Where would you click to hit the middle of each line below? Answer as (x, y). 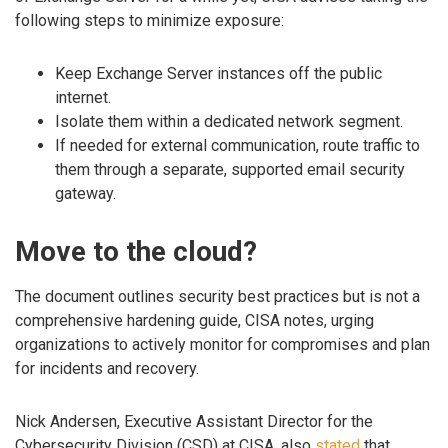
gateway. (85, 194)
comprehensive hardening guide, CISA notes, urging (194, 321)
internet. (83, 98)
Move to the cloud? (136, 251)
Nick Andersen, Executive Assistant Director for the (194, 421)
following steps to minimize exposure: (149, 21)
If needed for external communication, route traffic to (237, 146)
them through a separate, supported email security (230, 170)
